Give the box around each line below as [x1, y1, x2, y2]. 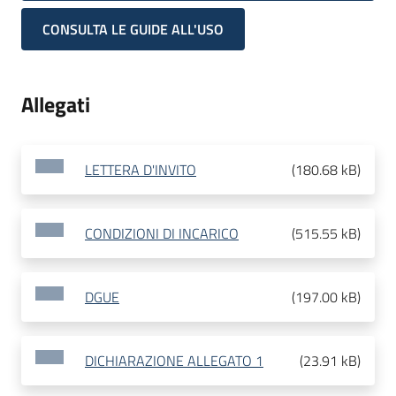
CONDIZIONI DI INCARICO [85, 223, 239, 245]
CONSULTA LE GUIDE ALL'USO [42, 19, 224, 41]
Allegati [21, 88, 90, 121]
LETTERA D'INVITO [85, 159, 196, 181]
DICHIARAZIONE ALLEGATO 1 [85, 350, 263, 372]
